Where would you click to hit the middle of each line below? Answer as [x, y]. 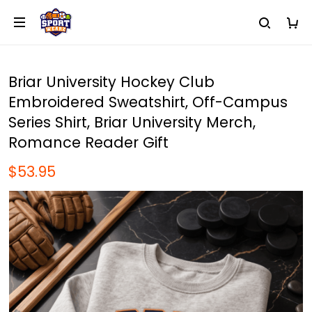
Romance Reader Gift [88, 142]
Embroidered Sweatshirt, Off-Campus [148, 102]
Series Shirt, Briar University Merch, [132, 122]
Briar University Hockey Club [111, 82]
